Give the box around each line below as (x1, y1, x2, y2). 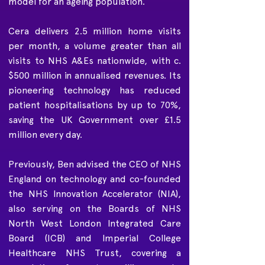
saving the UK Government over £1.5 (8, 114, 181, 125)
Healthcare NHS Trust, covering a (8, 247, 181, 258)
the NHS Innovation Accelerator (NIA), (8, 188, 181, 199)
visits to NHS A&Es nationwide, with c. (8, 55, 181, 66)
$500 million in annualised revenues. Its (8, 70, 181, 81)
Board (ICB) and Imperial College (8, 232, 181, 244)
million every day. (8, 129, 82, 140)
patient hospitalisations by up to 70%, (8, 99, 181, 111)
